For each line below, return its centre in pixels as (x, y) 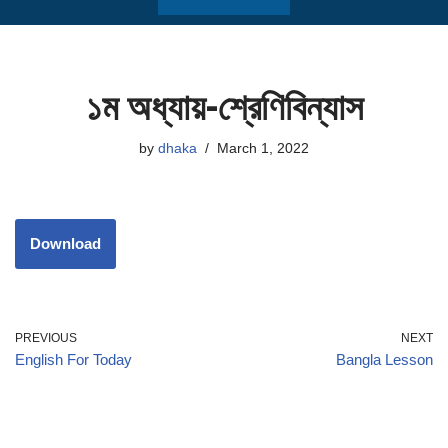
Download (65, 243)
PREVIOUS (46, 338)
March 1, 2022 (263, 148)
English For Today (73, 359)
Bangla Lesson (384, 359)
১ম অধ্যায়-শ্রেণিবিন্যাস (224, 106)
